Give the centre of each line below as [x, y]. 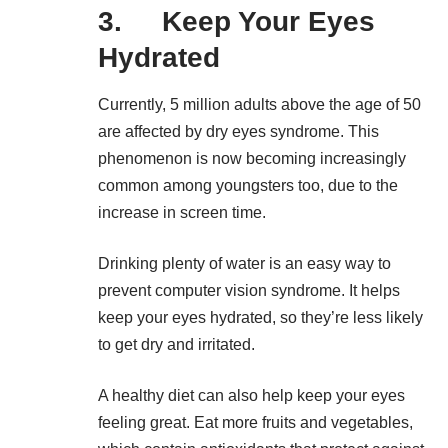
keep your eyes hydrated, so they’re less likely [260, 317]
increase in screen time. [182, 212]
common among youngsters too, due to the [248, 185]
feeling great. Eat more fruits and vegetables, [255, 422]
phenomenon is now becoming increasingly [252, 158]
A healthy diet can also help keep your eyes [251, 395]
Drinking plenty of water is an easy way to [244, 263]
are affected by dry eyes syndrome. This [238, 131]
